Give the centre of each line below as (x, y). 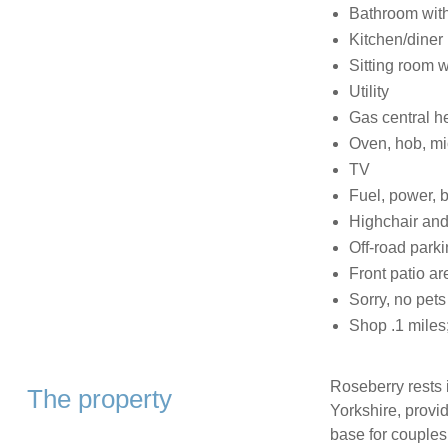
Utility (368, 92)
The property (99, 399)
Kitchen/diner (395, 40)
